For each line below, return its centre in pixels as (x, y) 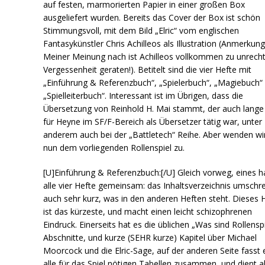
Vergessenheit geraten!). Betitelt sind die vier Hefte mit (148, 69)
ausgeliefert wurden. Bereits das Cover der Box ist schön (152, 17)
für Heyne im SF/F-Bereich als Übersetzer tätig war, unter (153, 121)
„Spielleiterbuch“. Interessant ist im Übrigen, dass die (143, 95)
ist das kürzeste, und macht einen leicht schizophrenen (148, 211)
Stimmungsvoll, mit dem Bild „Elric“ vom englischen (141, 30)
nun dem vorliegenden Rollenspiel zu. (114, 147)
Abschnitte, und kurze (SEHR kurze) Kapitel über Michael (150, 237)
